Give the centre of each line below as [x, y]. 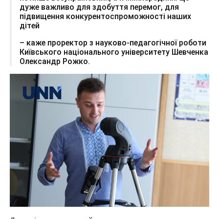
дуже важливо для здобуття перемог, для [99, 7]
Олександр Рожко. [55, 61]
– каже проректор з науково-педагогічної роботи [113, 43]
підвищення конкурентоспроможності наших [105, 16]
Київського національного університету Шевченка [114, 52]
